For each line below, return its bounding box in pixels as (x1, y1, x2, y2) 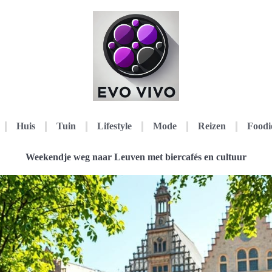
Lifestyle (97, 121, 132, 132)
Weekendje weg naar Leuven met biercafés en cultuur (25, 152, 246, 163)
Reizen (197, 121, 226, 132)
